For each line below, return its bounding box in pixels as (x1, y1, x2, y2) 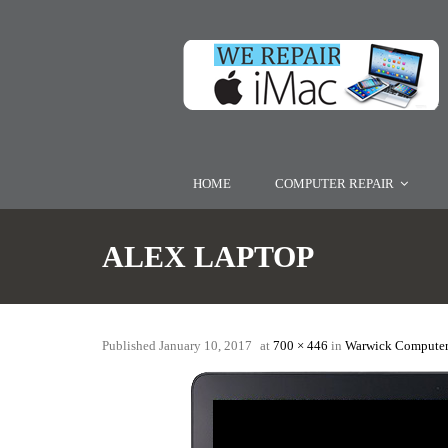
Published (102, 338, 159, 353)
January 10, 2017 (159, 338, 252, 353)
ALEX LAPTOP (102, 240, 314, 273)
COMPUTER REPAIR (274, 176, 394, 191)
